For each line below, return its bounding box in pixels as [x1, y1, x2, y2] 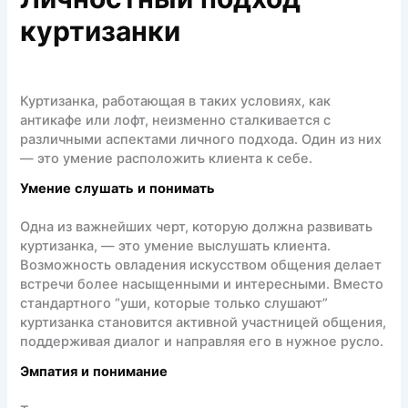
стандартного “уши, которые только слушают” [20, 295, 329, 312]
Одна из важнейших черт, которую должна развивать [20, 219, 373, 236]
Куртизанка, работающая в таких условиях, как [20, 92, 331, 109]
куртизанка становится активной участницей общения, [20, 314, 387, 331]
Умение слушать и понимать [20, 182, 216, 197]
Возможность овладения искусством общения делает [20, 257, 382, 274]
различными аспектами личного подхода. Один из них [20, 130, 382, 148]
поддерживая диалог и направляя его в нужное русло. [20, 333, 384, 351]
